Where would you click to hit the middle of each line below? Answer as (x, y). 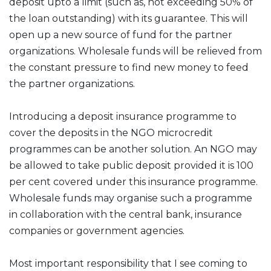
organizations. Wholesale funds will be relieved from (135, 51)
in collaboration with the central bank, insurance (126, 214)
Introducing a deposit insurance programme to (123, 116)
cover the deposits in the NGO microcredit (111, 133)
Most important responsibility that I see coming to (128, 263)
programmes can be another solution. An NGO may (133, 149)
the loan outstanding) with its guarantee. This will (129, 18)
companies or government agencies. (97, 231)
